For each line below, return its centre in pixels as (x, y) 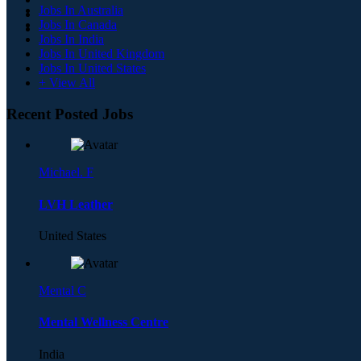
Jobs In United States (92, 68)
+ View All (67, 83)
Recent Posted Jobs (70, 114)
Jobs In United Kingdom (102, 54)
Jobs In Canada (78, 25)
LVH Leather (76, 204)
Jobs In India (71, 39)
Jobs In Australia (81, 10)
